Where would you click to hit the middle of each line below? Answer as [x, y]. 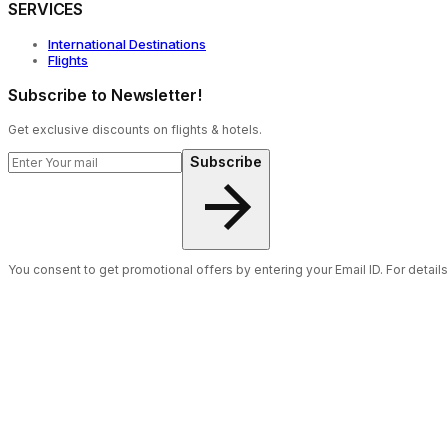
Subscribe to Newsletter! [105, 94]
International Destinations [127, 43]
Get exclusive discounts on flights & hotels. [135, 129]
